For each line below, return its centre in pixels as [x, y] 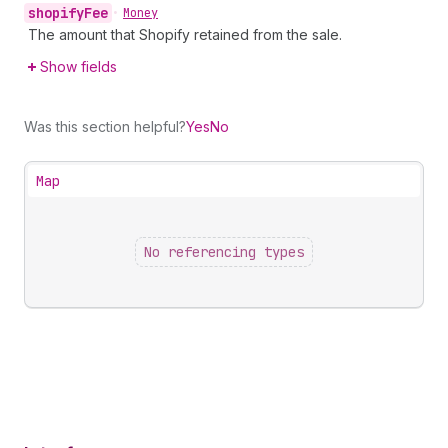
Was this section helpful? [105, 126]
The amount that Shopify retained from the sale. [185, 34]
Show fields [78, 66]
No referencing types [224, 252]
